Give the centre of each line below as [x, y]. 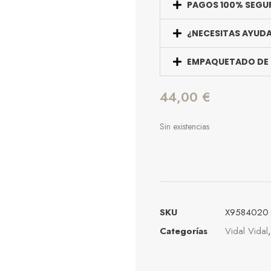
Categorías [184, 231]
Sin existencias [184, 127]
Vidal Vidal [247, 231]
